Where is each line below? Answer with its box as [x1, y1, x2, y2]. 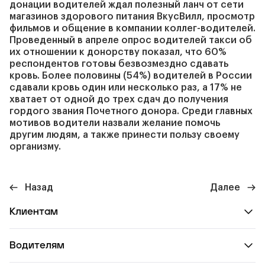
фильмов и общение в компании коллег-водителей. [9, 24, 256, 33]
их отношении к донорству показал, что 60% [9, 47, 227, 57]
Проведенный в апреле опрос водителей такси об [9, 35, 252, 45]
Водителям [9, 241, 64, 250]
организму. [9, 142, 61, 151]
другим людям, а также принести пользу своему [9, 130, 240, 140]
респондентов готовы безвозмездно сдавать [9, 59, 228, 69]
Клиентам [9, 207, 58, 216]
